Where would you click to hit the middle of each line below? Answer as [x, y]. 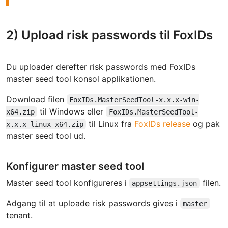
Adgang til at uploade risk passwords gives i [93, 203]
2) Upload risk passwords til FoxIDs [109, 35]
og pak [205, 123]
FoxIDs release [163, 123]
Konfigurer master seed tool [75, 166]
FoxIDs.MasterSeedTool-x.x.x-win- [135, 99]
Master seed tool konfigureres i [68, 182]
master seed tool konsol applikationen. [81, 79]
